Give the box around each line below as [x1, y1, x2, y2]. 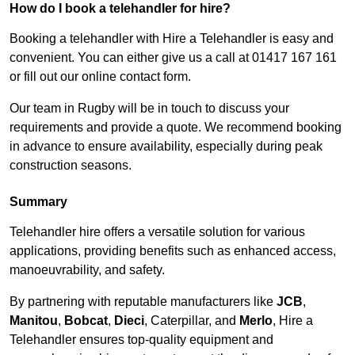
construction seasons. [10, 158, 132, 173]
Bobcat [64, 314, 108, 328]
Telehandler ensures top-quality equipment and [10, 333, 273, 347]
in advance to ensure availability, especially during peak [10, 139, 323, 154]
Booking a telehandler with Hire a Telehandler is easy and [10, 32, 334, 46]
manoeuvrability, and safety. [10, 263, 165, 277]
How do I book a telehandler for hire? [10, 2, 231, 16]
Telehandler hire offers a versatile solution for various [10, 225, 305, 239]
